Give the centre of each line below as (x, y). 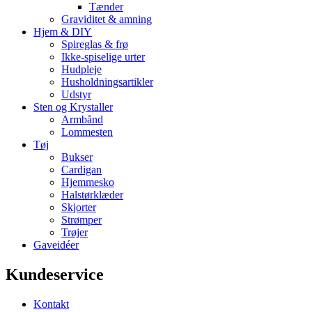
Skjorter (79, 208)
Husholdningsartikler (107, 82)
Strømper (81, 220)
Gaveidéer (56, 245)
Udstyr (76, 95)
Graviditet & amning (107, 19)
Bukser (77, 157)
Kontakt (51, 304)
